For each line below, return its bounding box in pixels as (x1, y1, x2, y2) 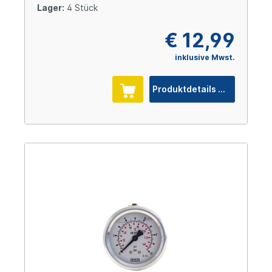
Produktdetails (218, 84, 226, 95)
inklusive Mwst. (175, 53, 235, 63)
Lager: (37, 2, 64, 13)
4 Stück (64, 2, 98, 13)
